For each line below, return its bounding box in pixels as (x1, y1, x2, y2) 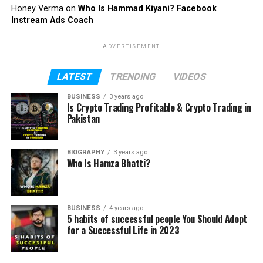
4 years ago (109, 204, 143, 212)
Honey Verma (11, 4, 63, 14)
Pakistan (66, 112, 100, 126)
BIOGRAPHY (66, 149, 104, 156)
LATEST (55, 71, 94, 82)
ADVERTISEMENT (102, 43, 161, 49)
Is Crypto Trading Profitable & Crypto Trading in (66, 100, 251, 114)
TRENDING (108, 71, 157, 82)
